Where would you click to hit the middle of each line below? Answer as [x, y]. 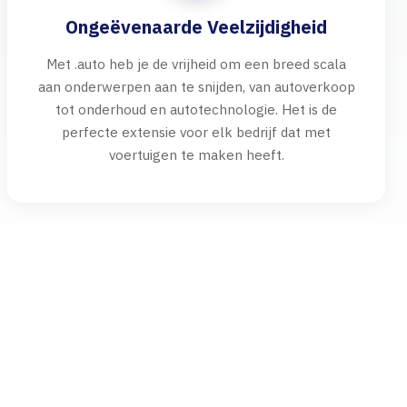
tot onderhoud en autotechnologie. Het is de [196, 109]
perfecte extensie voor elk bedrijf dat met [196, 132]
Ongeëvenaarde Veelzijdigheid [196, 27]
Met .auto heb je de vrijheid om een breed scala [196, 64]
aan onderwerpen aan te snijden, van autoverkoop [196, 86]
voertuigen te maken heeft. [196, 154]
